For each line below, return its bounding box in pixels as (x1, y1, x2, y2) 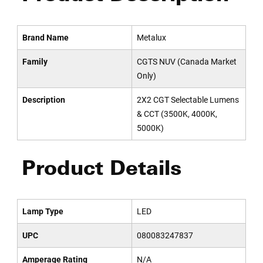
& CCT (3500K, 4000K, (136, 109, 217, 119)
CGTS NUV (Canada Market (136, 57, 237, 66)
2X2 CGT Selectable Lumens (136, 95, 239, 104)
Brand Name (22, 33, 69, 42)
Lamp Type (22, 207, 63, 216)
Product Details (21, 155, 181, 180)
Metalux (136, 33, 166, 42)
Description (22, 95, 65, 104)
